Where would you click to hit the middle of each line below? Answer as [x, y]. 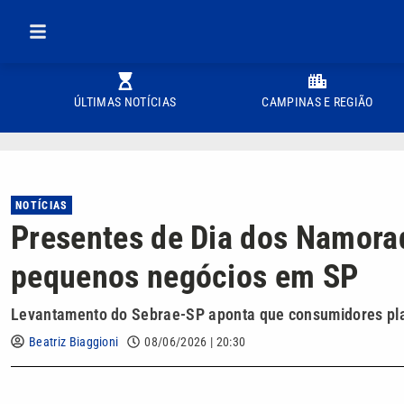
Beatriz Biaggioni [74, 342]
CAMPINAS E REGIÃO [317, 102]
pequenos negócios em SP [185, 277]
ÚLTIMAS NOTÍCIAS [125, 102]
